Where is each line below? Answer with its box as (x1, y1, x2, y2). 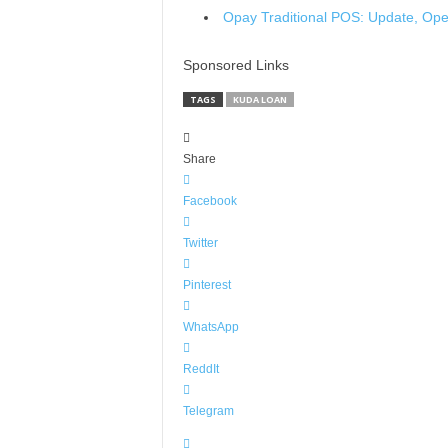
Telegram (182, 404, 234, 418)
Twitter (182, 236, 218, 250)
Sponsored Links (182, 57, 289, 73)
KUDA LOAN (232, 93, 287, 106)
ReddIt (182, 362, 219, 376)
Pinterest (182, 278, 231, 292)
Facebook (182, 194, 237, 208)
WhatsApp (182, 320, 239, 334)
